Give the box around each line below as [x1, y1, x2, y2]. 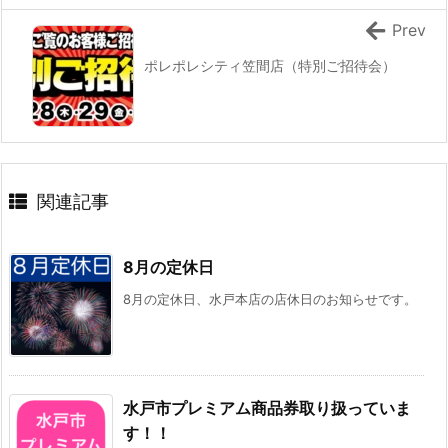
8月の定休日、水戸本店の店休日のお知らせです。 [123, 291, 417, 308]
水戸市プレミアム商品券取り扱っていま [123, 398, 411, 419]
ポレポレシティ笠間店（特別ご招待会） [144, 57, 396, 75]
